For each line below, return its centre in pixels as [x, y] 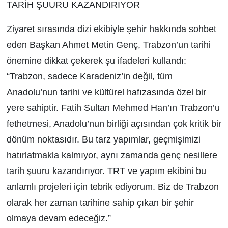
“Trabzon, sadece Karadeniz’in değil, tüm [89, 76]
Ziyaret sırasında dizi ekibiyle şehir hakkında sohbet [111, 29]
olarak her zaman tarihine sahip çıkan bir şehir [100, 202]
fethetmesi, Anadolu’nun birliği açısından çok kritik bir [114, 123]
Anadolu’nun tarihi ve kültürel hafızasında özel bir [106, 92]
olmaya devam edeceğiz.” [59, 218]
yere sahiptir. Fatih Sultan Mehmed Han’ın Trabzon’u [113, 108]
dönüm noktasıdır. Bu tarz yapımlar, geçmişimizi [103, 139]
